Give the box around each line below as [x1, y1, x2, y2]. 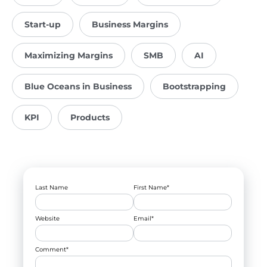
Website [35, 215, 60, 223]
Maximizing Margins [24, 50, 113, 61]
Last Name [35, 184, 68, 192]
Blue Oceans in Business [24, 81, 132, 92]
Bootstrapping [163, 81, 226, 92]
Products [70, 112, 110, 123]
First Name [133, 184, 167, 192]
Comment [35, 246, 66, 254]
